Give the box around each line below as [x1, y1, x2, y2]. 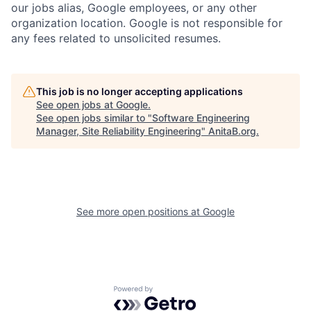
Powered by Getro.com [113, 285, 235, 300]
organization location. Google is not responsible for [11, 16, 283, 31]
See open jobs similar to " [36, 112, 152, 124]
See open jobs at [36, 99, 116, 111]
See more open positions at [76, 205, 203, 218]
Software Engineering [152, 112, 250, 124]
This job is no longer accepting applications [36, 85, 243, 98]
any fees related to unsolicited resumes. [11, 31, 221, 46]
